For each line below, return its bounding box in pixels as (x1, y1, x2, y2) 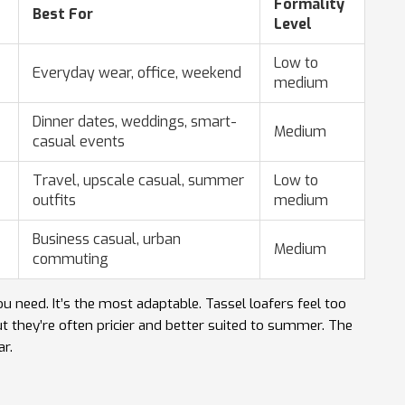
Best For (33, 4, 93, 24)
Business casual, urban (33, 229, 181, 249)
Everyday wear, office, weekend (33, 62, 241, 82)
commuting (33, 249, 108, 268)
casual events (33, 131, 125, 151)
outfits (33, 190, 76, 210)
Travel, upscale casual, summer (33, 170, 244, 190)
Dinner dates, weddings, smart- (33, 111, 237, 131)
